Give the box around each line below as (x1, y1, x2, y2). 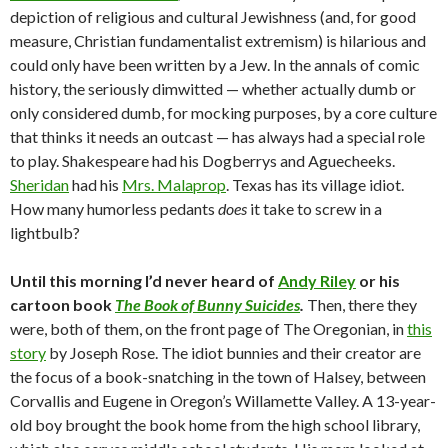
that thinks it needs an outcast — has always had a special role (10, 127, 425, 146)
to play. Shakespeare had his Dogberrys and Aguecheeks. (10, 151, 395, 170)
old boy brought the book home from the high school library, (10, 415, 420, 434)
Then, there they (304, 295, 417, 314)
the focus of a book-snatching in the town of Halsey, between (10, 367, 426, 386)
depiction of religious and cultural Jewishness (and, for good (10, 7, 416, 26)
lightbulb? (10, 223, 80, 242)
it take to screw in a (247, 199, 382, 218)
